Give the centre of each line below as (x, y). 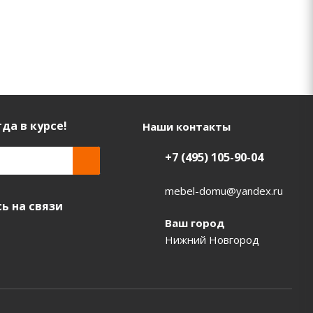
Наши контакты (186, 126)
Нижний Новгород (212, 239)
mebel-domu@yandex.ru (224, 190)
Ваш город (195, 223)
